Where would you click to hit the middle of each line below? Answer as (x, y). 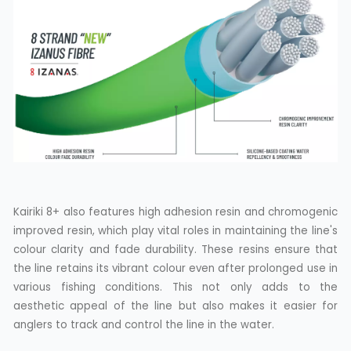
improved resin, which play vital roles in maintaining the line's (175, 230)
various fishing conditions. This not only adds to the (175, 287)
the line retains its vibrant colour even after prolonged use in (175, 268)
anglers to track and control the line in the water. (144, 324)
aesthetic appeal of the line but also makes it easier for (175, 306)
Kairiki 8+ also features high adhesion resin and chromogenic (175, 212)
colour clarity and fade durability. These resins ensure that (175, 249)
